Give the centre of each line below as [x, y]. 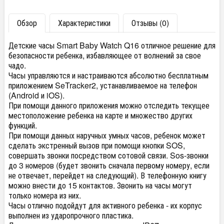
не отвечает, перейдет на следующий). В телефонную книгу [107, 175]
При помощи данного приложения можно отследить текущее [109, 105]
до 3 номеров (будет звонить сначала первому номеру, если [109, 165]
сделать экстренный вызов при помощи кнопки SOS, [97, 145]
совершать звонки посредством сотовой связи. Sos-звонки [108, 155]
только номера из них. [45, 195]
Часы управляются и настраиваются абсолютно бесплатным [108, 75]
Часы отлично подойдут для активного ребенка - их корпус [105, 205]
